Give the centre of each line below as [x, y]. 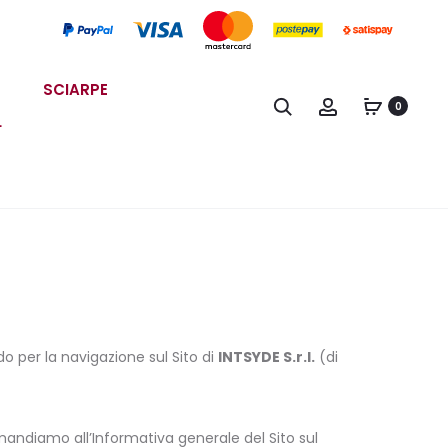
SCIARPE [76, 89]
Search [316, 104]
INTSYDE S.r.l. [266, 356]
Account [367, 104]
